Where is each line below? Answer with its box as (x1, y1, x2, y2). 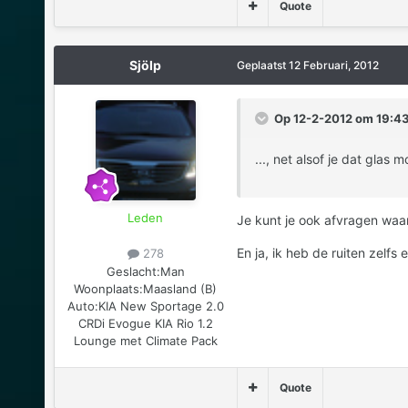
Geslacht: (106, 263, 160, 279)
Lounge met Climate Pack (73, 332, 218, 348)
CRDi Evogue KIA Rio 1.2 (77, 315, 213, 331)
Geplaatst (236, 58, 289, 73)
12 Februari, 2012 (288, 58, 379, 73)
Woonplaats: (74, 280, 144, 296)
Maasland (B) (143, 280, 218, 296)
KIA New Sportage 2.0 (97, 298, 224, 313)
